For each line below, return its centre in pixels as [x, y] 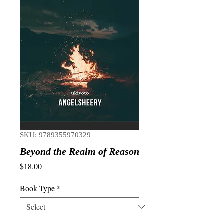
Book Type [37, 188]
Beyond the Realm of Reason [80, 151]
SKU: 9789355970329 [55, 135]
